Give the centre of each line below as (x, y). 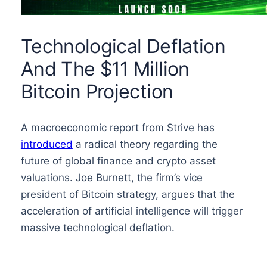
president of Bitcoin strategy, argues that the (128, 195)
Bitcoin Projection (97, 92)
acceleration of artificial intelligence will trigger (131, 211)
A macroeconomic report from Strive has (117, 128)
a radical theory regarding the (145, 145)
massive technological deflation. (97, 228)
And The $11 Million (105, 69)
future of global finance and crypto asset (118, 161)
